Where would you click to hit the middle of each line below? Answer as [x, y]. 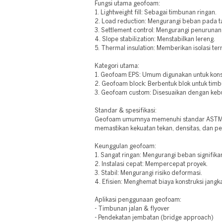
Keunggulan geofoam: [126, 146]
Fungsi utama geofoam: [128, 4]
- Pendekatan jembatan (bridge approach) [154, 218]
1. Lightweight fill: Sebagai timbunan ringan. [156, 13]
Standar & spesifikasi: [126, 111]
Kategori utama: [117, 66]
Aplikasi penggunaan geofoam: [138, 200]
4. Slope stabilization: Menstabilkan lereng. [155, 39]
